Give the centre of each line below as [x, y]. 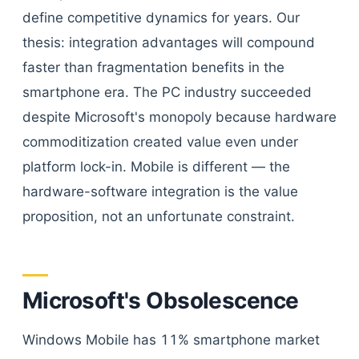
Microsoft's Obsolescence [161, 301]
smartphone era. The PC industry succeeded [167, 92]
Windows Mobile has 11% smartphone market [171, 340]
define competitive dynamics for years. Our [161, 18]
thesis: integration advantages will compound [169, 42]
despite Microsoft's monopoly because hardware [179, 117]
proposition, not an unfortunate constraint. [159, 216]
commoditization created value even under [160, 142]
